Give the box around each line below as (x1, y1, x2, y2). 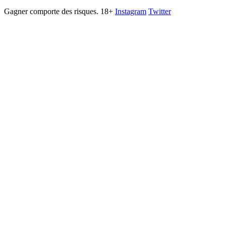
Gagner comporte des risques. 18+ (4, 7, 113, 16)
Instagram (115, 7, 146, 16)
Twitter (148, 7, 171, 16)
